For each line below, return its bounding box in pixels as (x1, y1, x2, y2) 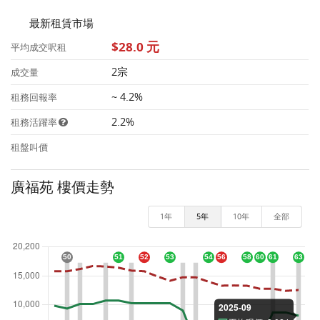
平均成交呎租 (11, 41, 67, 54)
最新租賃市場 (26, 16, 94, 31)
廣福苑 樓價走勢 (11, 178, 115, 197)
